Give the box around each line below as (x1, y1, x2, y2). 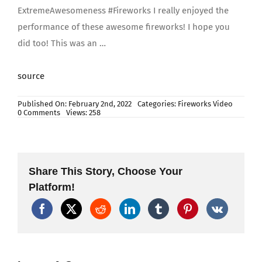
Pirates (59, 151, 84, 160)
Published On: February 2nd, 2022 (17, 99, 132, 108)
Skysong (59, 116, 88, 125)
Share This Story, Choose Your (28, 165, 182, 177)
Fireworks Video (177, 99, 233, 108)
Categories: (137, 99, 178, 108)
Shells (59, 178, 81, 187)
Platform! (28, 181, 75, 193)
